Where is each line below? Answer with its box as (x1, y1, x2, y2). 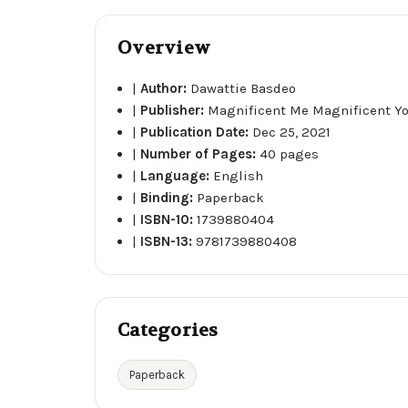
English (213, 167, 264, 184)
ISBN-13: (140, 232, 197, 250)
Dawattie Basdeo (190, 79, 297, 97)
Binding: (140, 189, 198, 206)
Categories (117, 318, 219, 342)
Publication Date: (140, 123, 253, 140)
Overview (117, 36, 210, 59)
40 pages (260, 145, 320, 162)
